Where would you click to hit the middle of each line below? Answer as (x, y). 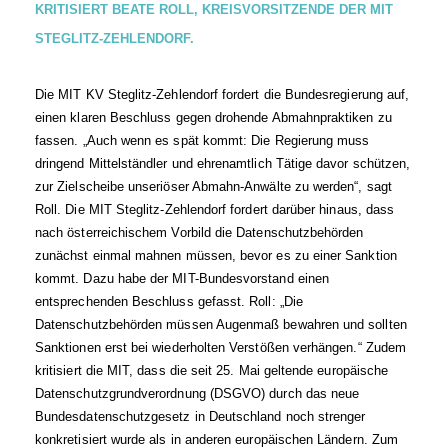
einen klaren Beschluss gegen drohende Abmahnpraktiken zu (213, 117)
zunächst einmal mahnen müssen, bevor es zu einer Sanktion (216, 255)
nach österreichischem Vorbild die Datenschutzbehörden (199, 232)
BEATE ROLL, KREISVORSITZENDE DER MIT (252, 9)
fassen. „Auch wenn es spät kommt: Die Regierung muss (202, 140)
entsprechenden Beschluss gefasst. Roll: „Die (169, 301)
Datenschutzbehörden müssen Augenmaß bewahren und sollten (221, 324)
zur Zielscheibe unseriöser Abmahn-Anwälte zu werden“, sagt (213, 186)
